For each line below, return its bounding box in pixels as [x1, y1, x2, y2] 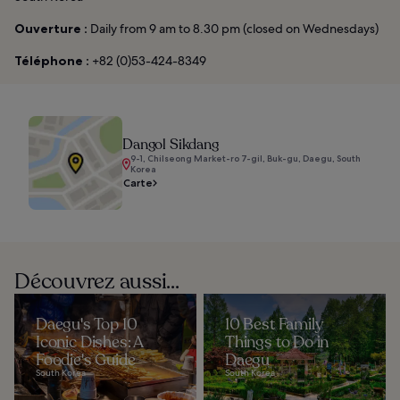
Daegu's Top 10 [36, 312, 137, 335]
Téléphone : [14, 52, 89, 69]
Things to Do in [224, 330, 329, 353]
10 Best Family [224, 312, 323, 335]
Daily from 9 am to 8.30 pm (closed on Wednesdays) [87, 20, 379, 37]
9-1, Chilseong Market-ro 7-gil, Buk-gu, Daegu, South [130, 152, 362, 164]
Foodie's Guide [36, 348, 136, 371]
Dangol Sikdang [122, 134, 219, 154]
